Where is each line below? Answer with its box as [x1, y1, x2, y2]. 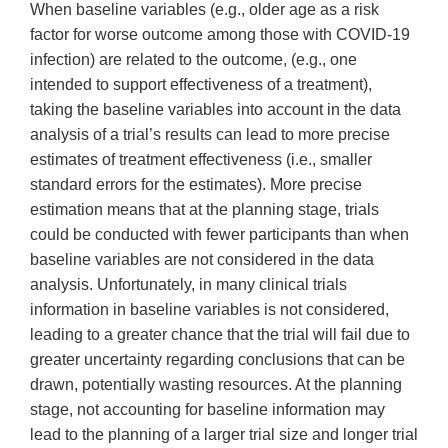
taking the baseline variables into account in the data [30, 101, 401, 119]
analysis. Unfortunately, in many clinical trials [30, 276, 347, 294]
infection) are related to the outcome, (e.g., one [30, 51, 357, 69]
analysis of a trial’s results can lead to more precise [30, 126, 390, 144]
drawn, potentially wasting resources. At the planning [30, 376, 402, 394]
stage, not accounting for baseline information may [30, 401, 385, 419]
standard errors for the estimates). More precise [30, 176, 362, 194]
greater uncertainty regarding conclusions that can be [30, 351, 405, 369]
